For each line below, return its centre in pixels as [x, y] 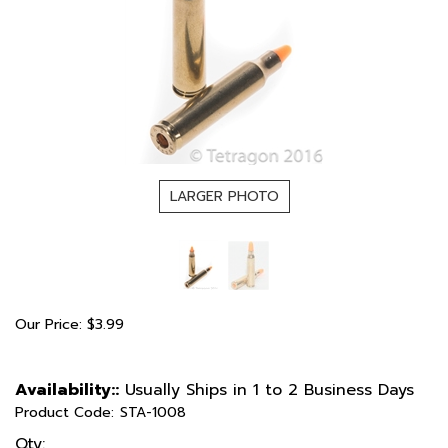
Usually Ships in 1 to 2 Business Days [266, 390]
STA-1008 [153, 412]
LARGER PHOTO [224, 196]
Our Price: [48, 324]
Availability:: [67, 390]
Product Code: [64, 412]
